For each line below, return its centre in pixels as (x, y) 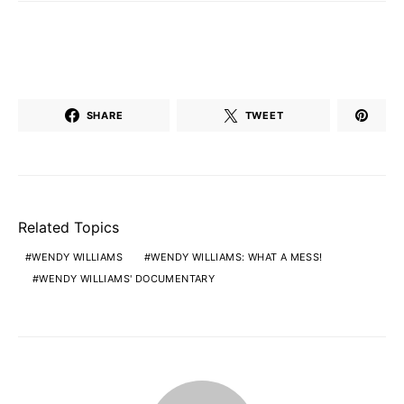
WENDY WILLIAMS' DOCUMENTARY (127, 279)
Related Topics (69, 228)
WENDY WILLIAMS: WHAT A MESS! (237, 257)
